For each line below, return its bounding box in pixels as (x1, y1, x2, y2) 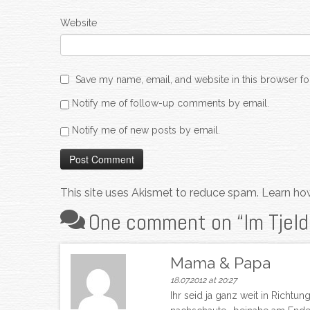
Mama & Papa (170, 253, 271, 272)
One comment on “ (89, 208, 244, 236)
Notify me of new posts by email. (72, 124, 220, 136)
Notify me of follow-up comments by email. (72, 97, 269, 109)
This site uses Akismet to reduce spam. (60, 185, 262, 199)
